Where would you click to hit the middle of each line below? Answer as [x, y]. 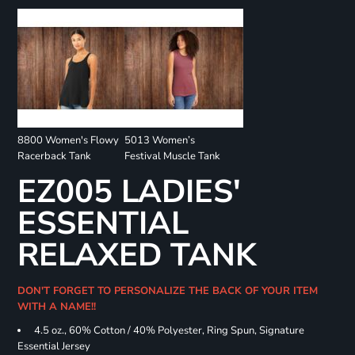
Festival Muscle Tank [172, 157]
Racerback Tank [54, 157]
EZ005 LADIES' [129, 192]
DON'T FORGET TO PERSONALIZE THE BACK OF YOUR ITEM [167, 291]
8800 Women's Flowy [68, 141]
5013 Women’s [159, 141]
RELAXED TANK [137, 256]
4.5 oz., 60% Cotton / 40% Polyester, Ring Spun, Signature [168, 331]
